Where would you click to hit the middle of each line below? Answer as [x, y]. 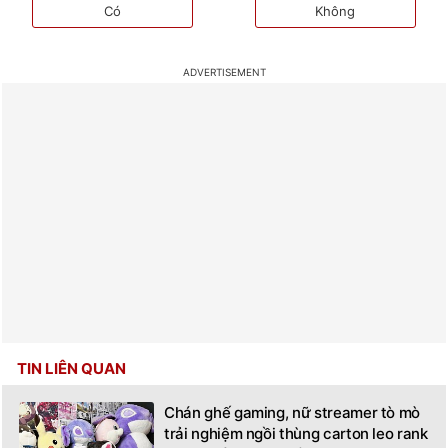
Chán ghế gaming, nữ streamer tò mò [292, 412]
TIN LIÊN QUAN [71, 368]
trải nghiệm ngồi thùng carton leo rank [296, 433]
